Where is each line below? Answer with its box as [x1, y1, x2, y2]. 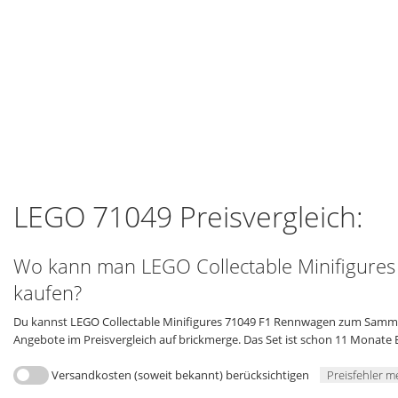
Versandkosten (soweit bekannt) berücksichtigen [52, 367, 309, 384]
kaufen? [13, 279, 82, 306]
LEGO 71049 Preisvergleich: [13, 197, 363, 236]
